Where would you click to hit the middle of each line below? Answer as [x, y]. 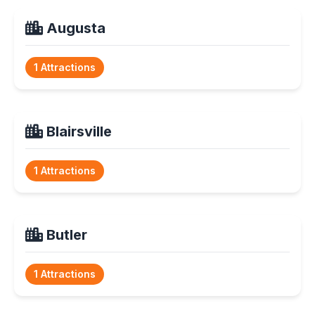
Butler [65, 234]
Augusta [74, 28]
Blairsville [77, 131]
